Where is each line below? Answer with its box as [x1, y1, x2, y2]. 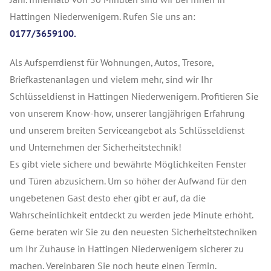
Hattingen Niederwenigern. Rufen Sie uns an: [10, 10, 195, 22]
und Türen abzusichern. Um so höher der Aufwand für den [10, 175, 247, 187]
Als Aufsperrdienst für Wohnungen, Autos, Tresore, [10, 56, 214, 68]
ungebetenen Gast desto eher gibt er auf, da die [10, 192, 206, 204]
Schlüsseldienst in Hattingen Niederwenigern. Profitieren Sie [10, 90, 258, 102]
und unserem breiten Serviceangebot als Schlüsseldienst [10, 124, 244, 136]
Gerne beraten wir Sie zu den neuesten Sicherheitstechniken [10, 226, 257, 238]
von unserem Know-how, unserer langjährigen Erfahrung [10, 107, 245, 119]
